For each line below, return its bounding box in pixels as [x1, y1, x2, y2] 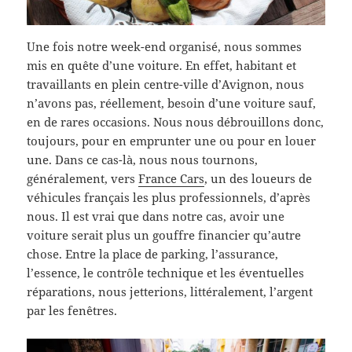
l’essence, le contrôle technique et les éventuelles [27, 265, 305, 281]
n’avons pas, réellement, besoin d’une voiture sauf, [27, 95, 317, 112]
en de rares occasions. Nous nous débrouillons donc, [27, 114, 324, 130]
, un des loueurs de [204, 170, 313, 187]
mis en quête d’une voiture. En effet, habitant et [27, 57, 297, 74]
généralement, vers [27, 170, 139, 187]
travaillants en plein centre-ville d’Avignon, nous [27, 76, 305, 93]
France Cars [138, 170, 205, 187]
